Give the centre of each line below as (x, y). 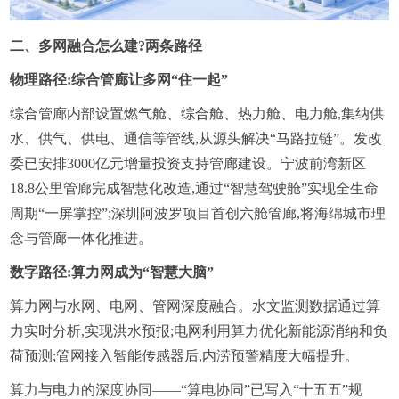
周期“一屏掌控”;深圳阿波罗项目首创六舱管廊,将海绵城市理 (198, 214)
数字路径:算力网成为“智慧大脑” (112, 273)
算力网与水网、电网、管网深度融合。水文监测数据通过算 (195, 306)
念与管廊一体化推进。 (81, 239)
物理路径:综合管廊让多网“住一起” (119, 80)
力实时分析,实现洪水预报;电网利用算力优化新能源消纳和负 (199, 331)
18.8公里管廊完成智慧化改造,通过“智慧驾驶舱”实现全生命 (195, 189)
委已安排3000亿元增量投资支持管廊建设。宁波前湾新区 (188, 164)
